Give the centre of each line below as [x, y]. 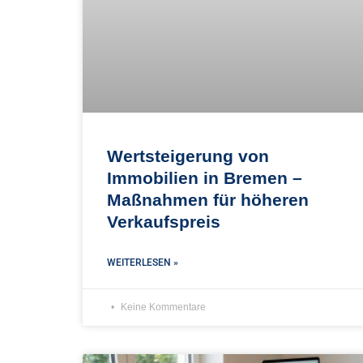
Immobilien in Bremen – [205, 177]
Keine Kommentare [162, 307]
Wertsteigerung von [188, 156]
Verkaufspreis [164, 221]
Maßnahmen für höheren [208, 199]
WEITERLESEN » [143, 262]
